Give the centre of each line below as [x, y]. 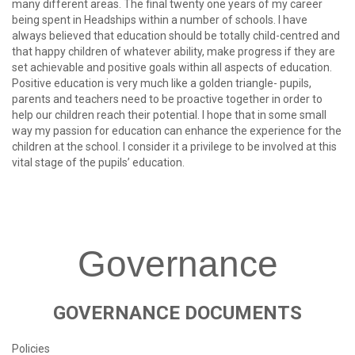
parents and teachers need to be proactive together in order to [167, 99]
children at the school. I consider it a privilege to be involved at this [174, 147]
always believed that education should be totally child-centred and [176, 36]
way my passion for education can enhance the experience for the [177, 131]
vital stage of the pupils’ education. [98, 163]
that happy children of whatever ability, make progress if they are [174, 52]
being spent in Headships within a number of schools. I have [160, 20]
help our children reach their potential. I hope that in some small [169, 115]
